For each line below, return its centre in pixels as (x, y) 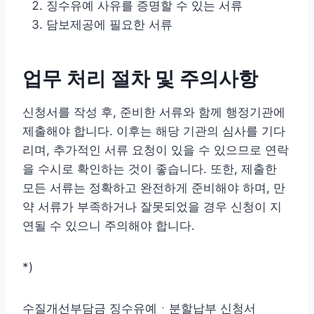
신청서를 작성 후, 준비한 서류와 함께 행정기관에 (154, 112)
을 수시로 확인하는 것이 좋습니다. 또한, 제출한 (150, 169)
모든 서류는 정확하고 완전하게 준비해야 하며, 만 (154, 187)
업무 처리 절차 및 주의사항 (140, 78)
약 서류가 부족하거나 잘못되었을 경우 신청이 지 (152, 206)
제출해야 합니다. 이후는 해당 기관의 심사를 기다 (154, 131)
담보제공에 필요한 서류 (109, 24)
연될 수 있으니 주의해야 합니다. (109, 225)
